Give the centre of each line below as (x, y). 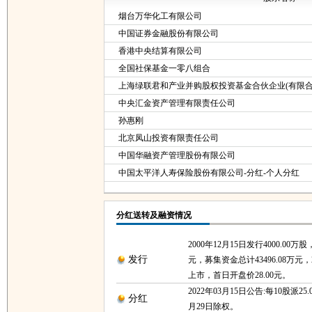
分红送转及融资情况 (154, 215)
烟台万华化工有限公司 (160, 16)
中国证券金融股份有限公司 (169, 33)
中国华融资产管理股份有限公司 (177, 155)
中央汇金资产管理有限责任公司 (177, 103)
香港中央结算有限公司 (160, 51)
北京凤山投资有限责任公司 (169, 138)
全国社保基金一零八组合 (164, 68)
